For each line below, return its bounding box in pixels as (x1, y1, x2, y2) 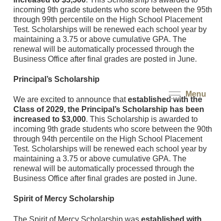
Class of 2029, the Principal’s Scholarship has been (13, 105, 204, 114)
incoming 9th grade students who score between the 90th (13, 125, 212, 134)
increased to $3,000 (13, 115, 86, 124)
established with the (127, 95, 202, 104)
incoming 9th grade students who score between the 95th (13, 5, 212, 14)
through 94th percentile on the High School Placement (13, 135, 202, 144)
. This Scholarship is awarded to (85, 115, 198, 124)
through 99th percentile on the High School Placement (13, 15, 202, 24)
